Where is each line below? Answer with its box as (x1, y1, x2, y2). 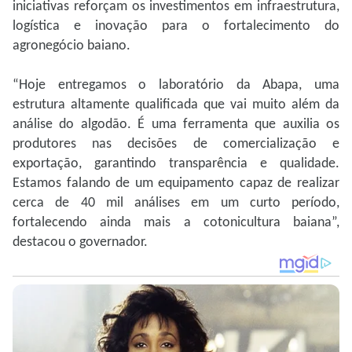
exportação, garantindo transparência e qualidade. (13, 156, 339, 172)
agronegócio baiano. (13, 38, 130, 54)
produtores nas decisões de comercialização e (13, 137, 339, 152)
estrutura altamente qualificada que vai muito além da (13, 97, 339, 113)
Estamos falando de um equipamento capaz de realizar (13, 176, 339, 192)
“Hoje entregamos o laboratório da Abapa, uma (13, 78, 339, 93)
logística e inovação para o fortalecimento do (13, 19, 339, 35)
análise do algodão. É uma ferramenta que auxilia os (13, 117, 339, 133)
